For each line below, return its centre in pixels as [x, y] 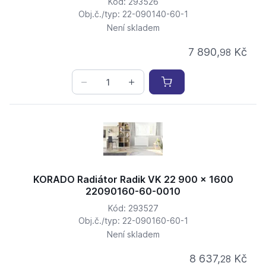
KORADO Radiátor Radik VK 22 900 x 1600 [133, 180]
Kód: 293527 [133, 208]
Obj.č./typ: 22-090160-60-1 [133, 221]
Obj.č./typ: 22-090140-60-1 [133, 14]
